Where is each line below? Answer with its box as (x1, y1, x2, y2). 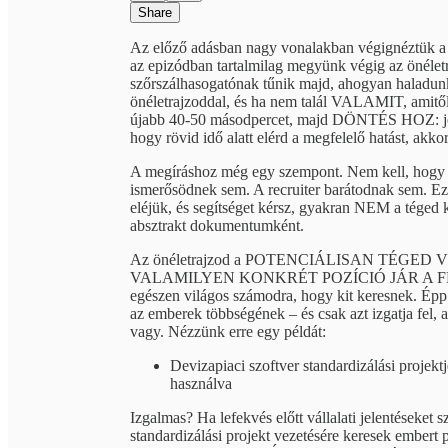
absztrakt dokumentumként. (130, 216, 304, 234)
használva (170, 374, 232, 392)
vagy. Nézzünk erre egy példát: (130, 322, 326, 340)
